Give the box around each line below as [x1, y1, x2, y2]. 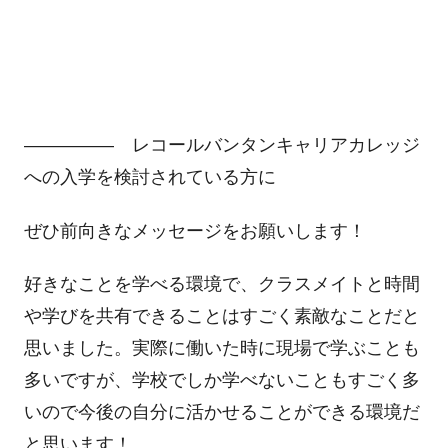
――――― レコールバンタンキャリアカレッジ [23, 135, 420, 156]
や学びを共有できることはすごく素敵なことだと [23, 306, 420, 327]
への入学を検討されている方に [23, 167, 276, 188]
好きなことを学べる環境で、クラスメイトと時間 [23, 274, 420, 295]
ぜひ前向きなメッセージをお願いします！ [23, 220, 366, 241]
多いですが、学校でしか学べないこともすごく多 [23, 370, 420, 391]
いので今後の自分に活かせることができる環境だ [23, 402, 420, 423]
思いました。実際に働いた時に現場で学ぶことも [23, 338, 420, 359]
